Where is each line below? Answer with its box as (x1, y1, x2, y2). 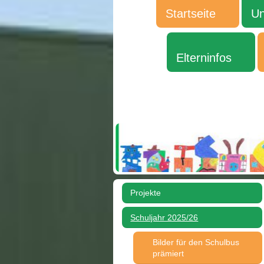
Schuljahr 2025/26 (130, 212, 199, 222)
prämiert (152, 248, 184, 258)
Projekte (130, 188, 161, 198)
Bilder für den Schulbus (152, 237, 239, 247)
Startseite (165, 6, 216, 20)
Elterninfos (176, 51, 232, 64)
